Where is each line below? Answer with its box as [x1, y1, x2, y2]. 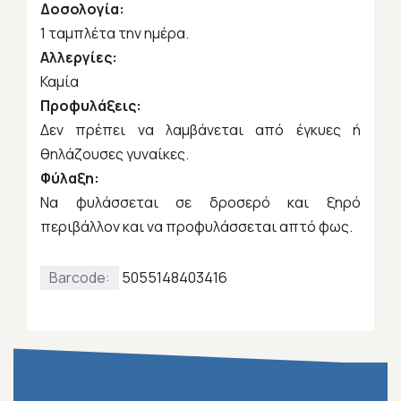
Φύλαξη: [40, 168, 99, 189]
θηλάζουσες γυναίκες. [40, 144, 189, 165]
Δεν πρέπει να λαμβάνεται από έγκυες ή [40, 120, 361, 141]
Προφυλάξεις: [40, 96, 141, 116]
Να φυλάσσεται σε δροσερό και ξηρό [40, 192, 361, 213]
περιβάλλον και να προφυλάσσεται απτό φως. [40, 217, 353, 237]
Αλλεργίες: [40, 47, 117, 68]
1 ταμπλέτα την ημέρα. [40, 23, 189, 44]
